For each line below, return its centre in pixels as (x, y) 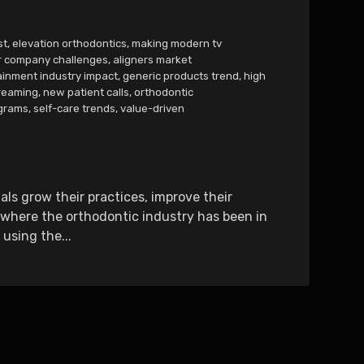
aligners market (152, 59)
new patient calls (87, 92)
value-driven (153, 108)
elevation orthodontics (69, 43)
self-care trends (74, 108)
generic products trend (181, 76)
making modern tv (177, 43)
